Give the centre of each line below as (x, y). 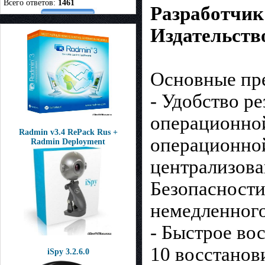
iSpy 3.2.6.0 (68, 252)
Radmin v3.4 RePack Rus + (68, 132)
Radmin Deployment (68, 142)
